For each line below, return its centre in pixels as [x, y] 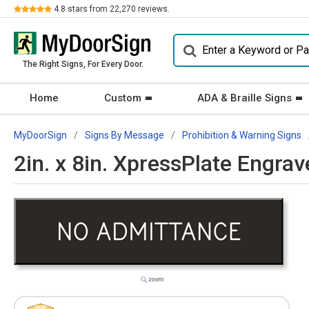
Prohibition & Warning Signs [242, 135]
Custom [123, 98]
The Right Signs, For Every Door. [83, 64]
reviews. [153, 9]
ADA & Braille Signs [245, 98]
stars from [88, 9]
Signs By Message [124, 135]
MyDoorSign [40, 135]
